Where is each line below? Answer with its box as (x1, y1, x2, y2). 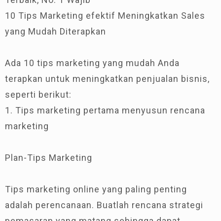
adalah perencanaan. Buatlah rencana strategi (5, 199, 203, 210)
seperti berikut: (5, 89, 72, 100)
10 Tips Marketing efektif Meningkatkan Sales (5, 10, 205, 21)
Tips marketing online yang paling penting (5, 184, 187, 194)
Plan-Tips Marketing (5, 152, 92, 163)
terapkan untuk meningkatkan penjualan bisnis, (5, 73, 210, 84)
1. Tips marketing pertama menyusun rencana (5, 105, 205, 115)
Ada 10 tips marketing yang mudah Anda (5, 57, 180, 68)
